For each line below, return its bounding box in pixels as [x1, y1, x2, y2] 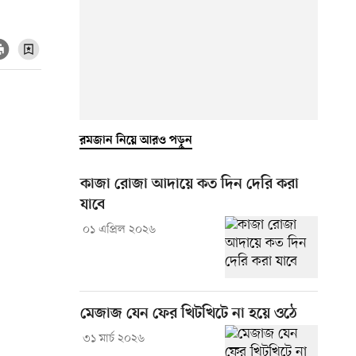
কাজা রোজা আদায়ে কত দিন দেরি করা [80, 175, 299, 194]
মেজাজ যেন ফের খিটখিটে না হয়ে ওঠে [80, 304, 297, 323]
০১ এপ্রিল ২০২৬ [82, 222, 156, 238]
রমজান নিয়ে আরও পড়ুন [79, 133, 192, 148]
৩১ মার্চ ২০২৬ [82, 331, 145, 346]
